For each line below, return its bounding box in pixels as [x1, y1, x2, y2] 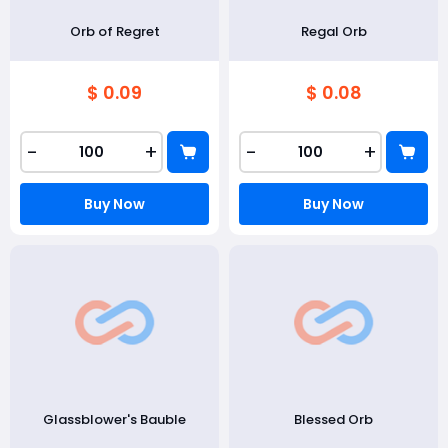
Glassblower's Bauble [43, 410, 186, 429]
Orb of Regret [69, 22, 160, 41]
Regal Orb [300, 22, 367, 41]
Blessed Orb [294, 410, 373, 429]
